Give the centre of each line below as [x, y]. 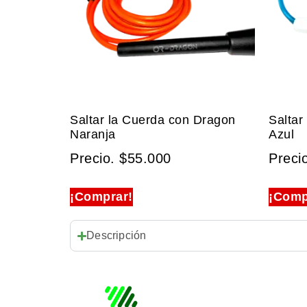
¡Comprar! [101, 197]
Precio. [95, 158]
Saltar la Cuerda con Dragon [153, 120]
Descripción [116, 235]
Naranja [93, 134]
